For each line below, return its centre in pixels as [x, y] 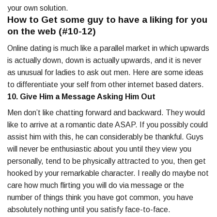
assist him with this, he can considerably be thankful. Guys [105, 137]
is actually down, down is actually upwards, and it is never [104, 60]
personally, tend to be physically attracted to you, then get [107, 161]
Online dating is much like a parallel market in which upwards [108, 48]
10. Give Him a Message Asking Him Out [81, 96]
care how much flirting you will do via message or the [96, 185]
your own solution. [38, 8]
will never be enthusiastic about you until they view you [99, 149]
